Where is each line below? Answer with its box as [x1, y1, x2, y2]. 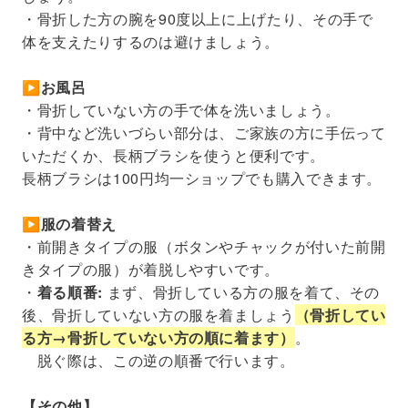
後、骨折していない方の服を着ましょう [22, 303, 295, 325]
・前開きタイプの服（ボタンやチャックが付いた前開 [22, 235, 386, 257]
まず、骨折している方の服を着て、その [102, 280, 381, 302]
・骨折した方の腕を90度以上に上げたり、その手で [22, 7, 373, 29]
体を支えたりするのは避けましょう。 [22, 30, 280, 52]
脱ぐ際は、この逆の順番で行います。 [22, 349, 295, 371]
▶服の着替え [22, 212, 117, 234]
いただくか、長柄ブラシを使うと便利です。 [22, 144, 325, 166]
